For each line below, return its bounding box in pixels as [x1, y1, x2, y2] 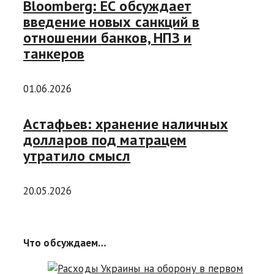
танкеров [23, 44, 84, 64]
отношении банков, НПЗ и [23, 28, 192, 48]
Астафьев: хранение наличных [23, 114, 228, 134]
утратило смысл [23, 146, 131, 166]
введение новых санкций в [23, 12, 200, 32]
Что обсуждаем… [23, 236, 107, 250]
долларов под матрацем [23, 130, 187, 150]
